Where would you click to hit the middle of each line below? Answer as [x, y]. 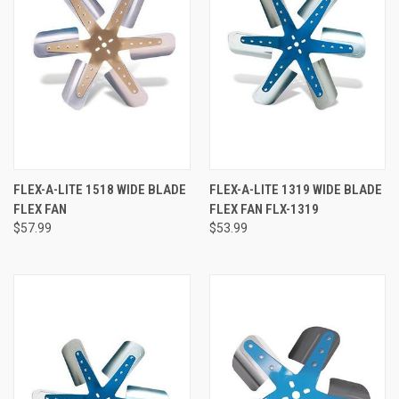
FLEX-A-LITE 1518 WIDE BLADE [100, 189]
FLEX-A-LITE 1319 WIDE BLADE [295, 189]
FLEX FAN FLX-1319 [264, 209]
